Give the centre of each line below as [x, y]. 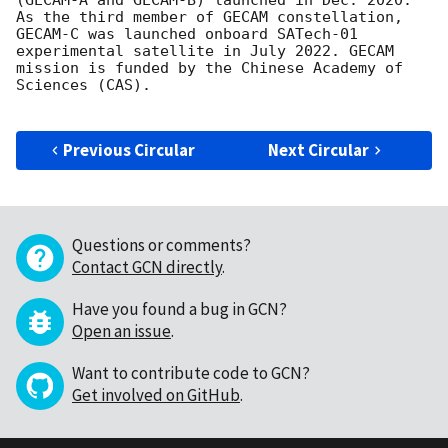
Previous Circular [129, 150]
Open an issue [121, 331]
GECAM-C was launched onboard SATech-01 [187, 34]
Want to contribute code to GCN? [191, 373]
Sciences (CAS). [83, 85]
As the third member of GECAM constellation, [209, 17]
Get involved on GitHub [156, 395]
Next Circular [319, 150]
